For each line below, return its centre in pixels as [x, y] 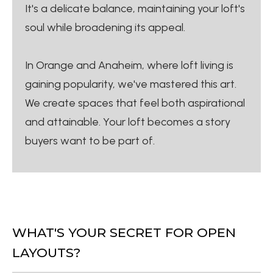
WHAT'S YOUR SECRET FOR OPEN [124, 232]
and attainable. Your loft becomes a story [128, 122]
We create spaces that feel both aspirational [135, 103]
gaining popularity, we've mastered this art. [131, 84]
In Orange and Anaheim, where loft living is [129, 65]
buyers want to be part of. [90, 140]
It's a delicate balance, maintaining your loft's [135, 8]
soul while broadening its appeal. [105, 27]
